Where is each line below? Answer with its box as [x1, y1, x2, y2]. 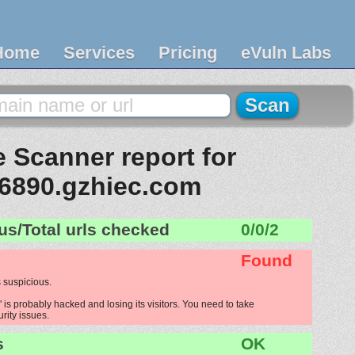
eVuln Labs [241, 43, 331, 63]
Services [63, 43, 135, 63]
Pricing [158, 43, 217, 63]
